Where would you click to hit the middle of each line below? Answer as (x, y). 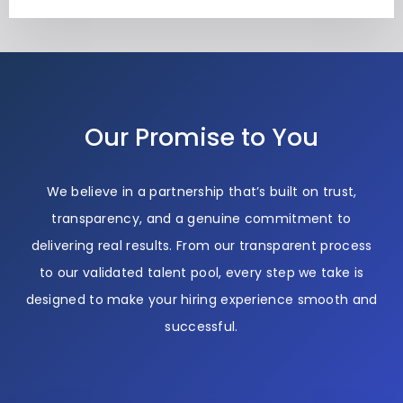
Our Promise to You (201, 137)
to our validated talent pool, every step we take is (201, 272)
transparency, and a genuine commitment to (201, 218)
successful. (201, 326)
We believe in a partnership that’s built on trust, (201, 191)
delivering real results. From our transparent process (201, 245)
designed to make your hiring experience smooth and (201, 299)
